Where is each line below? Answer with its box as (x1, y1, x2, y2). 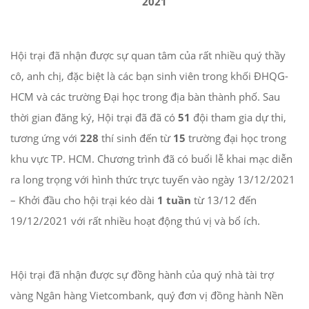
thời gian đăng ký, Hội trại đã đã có (10, 110, 178, 124)
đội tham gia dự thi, (190, 110, 286, 124)
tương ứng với (10, 130, 80, 145)
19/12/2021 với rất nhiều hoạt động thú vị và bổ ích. (10, 213, 260, 228)
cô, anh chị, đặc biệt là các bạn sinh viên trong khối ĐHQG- (10, 68, 288, 83)
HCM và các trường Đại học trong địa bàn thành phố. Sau (10, 89, 280, 103)
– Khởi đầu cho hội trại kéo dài (10, 192, 157, 207)
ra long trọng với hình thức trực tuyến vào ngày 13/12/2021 (10, 172, 295, 186)
